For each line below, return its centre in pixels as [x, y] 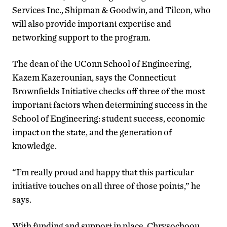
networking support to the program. [81, 37]
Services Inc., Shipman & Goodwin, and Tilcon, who [111, 10]
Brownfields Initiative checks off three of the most [108, 91]
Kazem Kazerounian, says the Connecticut [94, 77]
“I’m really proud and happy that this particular [103, 172]
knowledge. [34, 145]
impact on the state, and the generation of [92, 132]
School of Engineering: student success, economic [108, 118]
